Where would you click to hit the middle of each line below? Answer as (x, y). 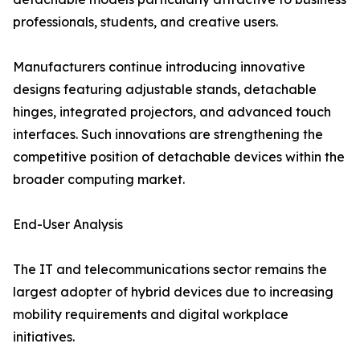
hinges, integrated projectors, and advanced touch (172, 112)
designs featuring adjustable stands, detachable (165, 90)
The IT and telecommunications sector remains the (170, 270)
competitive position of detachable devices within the (179, 157)
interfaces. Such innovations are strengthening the (168, 135)
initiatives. (44, 337)
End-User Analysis (68, 225)
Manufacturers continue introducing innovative (159, 67)
